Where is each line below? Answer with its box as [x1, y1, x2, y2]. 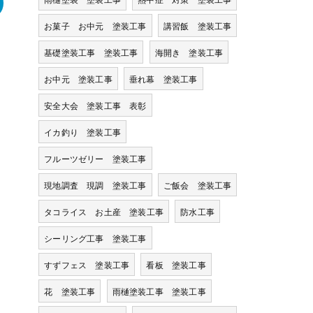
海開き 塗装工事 [154, 46, 224, 58]
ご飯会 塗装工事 [163, 179, 232, 191]
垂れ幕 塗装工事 [129, 73, 198, 85]
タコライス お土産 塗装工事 [44, 205, 164, 217]
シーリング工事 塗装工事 [44, 232, 147, 244]
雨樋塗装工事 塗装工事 [112, 285, 206, 297]
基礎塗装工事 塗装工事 [44, 46, 138, 58]
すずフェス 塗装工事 [44, 259, 130, 270]
